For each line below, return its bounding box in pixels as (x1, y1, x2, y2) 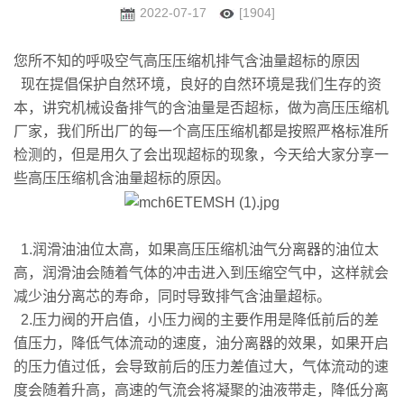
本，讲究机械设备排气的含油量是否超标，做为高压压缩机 (14, 100, 389, 115)
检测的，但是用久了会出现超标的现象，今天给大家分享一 (14, 147, 389, 162)
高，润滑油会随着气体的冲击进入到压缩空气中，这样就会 (14, 264, 389, 280)
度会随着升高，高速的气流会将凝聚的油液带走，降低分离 (14, 381, 389, 398)
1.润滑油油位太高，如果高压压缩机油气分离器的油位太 (14, 241, 379, 257)
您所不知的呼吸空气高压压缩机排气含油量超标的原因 (14, 53, 360, 69)
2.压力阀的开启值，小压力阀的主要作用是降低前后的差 (14, 311, 379, 327)
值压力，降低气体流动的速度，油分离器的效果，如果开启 (14, 335, 389, 351)
